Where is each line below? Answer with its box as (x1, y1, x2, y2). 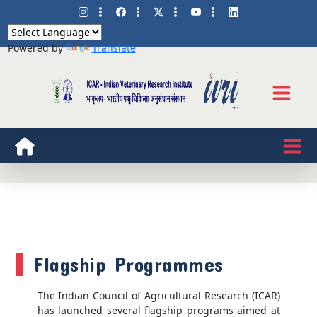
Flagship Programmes (34, 253, 224, 277)
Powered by (7, 41, 66, 54)
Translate (91, 41, 136, 54)
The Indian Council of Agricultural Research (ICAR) (37, 289, 280, 303)
